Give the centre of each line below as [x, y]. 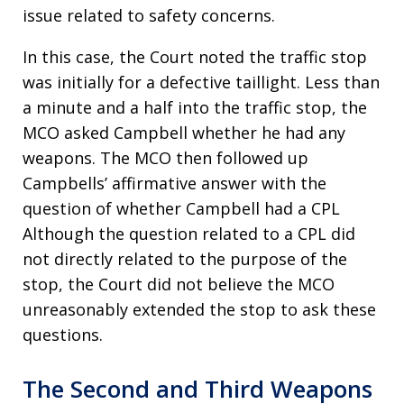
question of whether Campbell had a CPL [181, 208]
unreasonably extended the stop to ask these [199, 309]
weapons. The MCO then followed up [165, 158]
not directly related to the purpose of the [185, 259]
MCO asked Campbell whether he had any [184, 133]
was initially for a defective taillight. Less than [201, 82]
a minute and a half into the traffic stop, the [195, 107]
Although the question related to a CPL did [189, 234]
